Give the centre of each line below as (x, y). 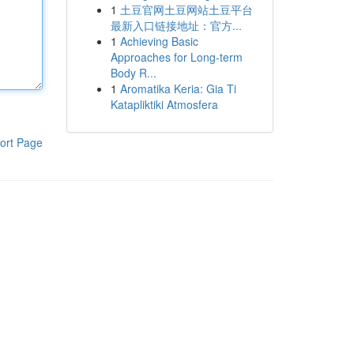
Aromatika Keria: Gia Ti (178, 88)
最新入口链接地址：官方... (176, 25)
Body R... (133, 73)
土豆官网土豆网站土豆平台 (186, 9)
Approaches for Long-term (176, 57)
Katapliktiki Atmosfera (164, 104)
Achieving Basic (159, 41)
